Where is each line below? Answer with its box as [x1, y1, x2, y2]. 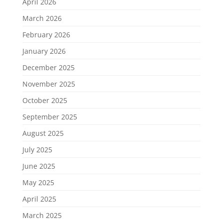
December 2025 [22, 62, 75, 72]
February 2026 [22, 29, 70, 39]
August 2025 [22, 128, 64, 138]
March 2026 [22, 13, 62, 23]
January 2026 [22, 46, 66, 56]
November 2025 [22, 79, 75, 89]
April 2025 [22, 194, 56, 204]
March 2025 [22, 210, 62, 220]
